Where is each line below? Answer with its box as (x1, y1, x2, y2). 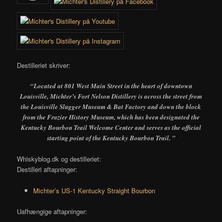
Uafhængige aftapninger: (17, 206, 88, 216)
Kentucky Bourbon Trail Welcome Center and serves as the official (21, 123, 201, 132)
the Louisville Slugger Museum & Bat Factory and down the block (21, 102, 201, 111)
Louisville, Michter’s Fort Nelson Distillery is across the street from (20, 92, 202, 101)
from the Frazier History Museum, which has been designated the (22, 112, 200, 122)
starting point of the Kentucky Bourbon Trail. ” (47, 133, 175, 143)
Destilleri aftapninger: (17, 165, 78, 174)
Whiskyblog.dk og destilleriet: (17, 154, 102, 164)
